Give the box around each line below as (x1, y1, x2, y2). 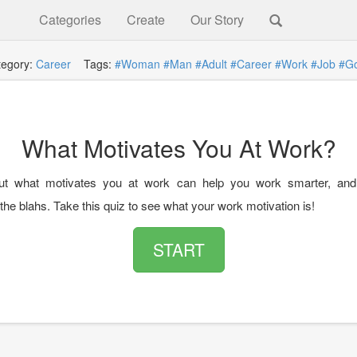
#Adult (194, 56, 227, 72)
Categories (39, 10, 101, 29)
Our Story (190, 10, 244, 29)
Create (127, 10, 165, 29)
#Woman (114, 56, 160, 72)
